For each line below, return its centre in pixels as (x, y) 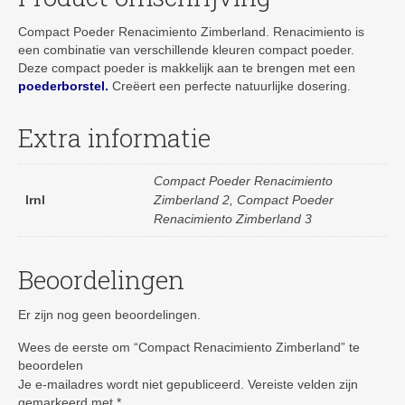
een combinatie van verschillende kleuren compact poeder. (186, 50)
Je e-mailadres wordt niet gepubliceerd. (131, 385)
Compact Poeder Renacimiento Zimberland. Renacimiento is (191, 32)
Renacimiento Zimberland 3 (233, 219)
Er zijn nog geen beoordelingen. (109, 315)
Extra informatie (114, 138)
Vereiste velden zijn (303, 385)
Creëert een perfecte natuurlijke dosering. (230, 86)
